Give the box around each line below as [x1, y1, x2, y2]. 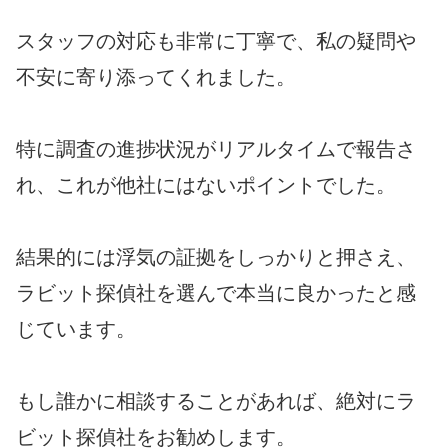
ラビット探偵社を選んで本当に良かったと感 [16, 282, 416, 305]
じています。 [16, 318, 136, 341]
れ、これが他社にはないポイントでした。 [16, 174, 396, 197]
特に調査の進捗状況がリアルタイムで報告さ [16, 138, 416, 161]
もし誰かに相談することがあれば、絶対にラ [16, 390, 416, 413]
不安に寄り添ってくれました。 [16, 66, 296, 89]
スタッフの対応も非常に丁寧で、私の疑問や [16, 30, 416, 53]
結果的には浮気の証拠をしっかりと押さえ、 [16, 246, 416, 269]
